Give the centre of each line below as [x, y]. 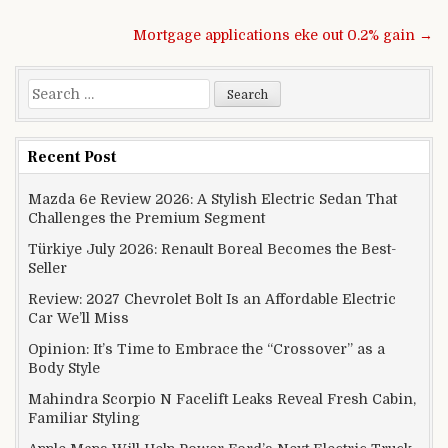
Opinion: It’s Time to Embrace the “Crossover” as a [206, 348]
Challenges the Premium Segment [146, 217]
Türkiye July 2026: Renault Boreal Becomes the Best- [212, 248]
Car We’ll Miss [78, 317]
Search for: [65, 88]
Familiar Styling [84, 417]
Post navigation [102, 34]
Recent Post [71, 156]
